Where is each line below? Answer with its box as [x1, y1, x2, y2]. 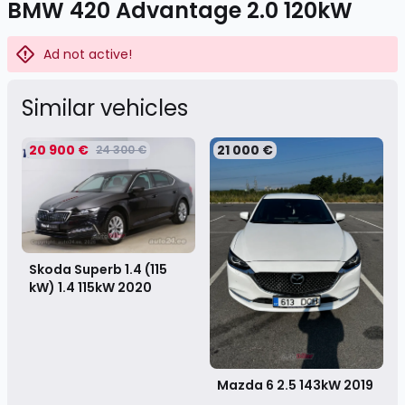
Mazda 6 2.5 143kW [217, 376, 344, 395]
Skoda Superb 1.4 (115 [29, 259, 167, 278]
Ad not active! [43, 45, 132, 63]
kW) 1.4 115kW [29, 278, 118, 297]
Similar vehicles [22, 93, 188, 123]
